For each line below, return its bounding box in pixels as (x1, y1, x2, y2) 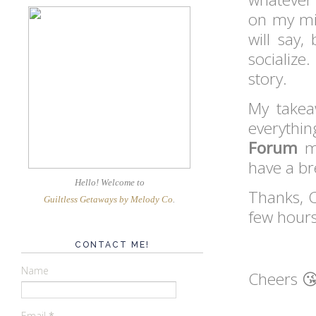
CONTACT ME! (75, 239, 150, 250)
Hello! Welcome (74, 176, 137, 188)
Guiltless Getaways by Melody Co (44, 193, 173, 205)
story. (248, 68, 287, 90)
